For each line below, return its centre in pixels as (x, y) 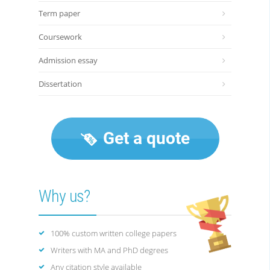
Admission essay (68, 60)
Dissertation (60, 84)
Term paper (59, 13)
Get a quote (144, 138)
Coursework (60, 37)
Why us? (64, 196)
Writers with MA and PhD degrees (109, 250)
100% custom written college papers (114, 233)
